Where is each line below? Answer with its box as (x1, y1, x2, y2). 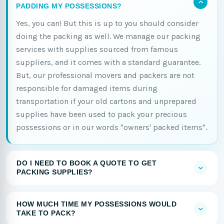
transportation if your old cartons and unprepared (16, 96, 196, 106)
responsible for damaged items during (16, 83, 157, 93)
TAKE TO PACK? (16, 209, 76, 217)
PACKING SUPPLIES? (16, 168, 93, 176)
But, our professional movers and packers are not (16, 70, 194, 80)
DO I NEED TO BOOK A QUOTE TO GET (16, 159, 156, 167)
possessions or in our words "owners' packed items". (16, 122, 207, 132)
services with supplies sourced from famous (16, 44, 178, 54)
